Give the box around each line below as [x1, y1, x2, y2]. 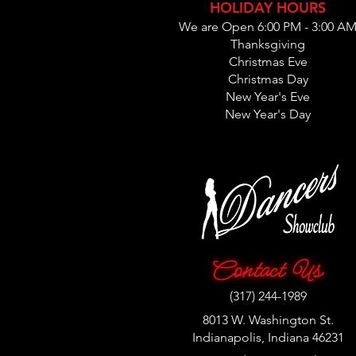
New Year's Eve [226, 89, 310, 104]
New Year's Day [225, 106, 311, 122]
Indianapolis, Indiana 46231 [192, 330, 344, 345]
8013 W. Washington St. [202, 312, 334, 327]
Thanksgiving [230, 37, 305, 52]
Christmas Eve [228, 54, 308, 69]
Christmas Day [227, 72, 308, 87]
